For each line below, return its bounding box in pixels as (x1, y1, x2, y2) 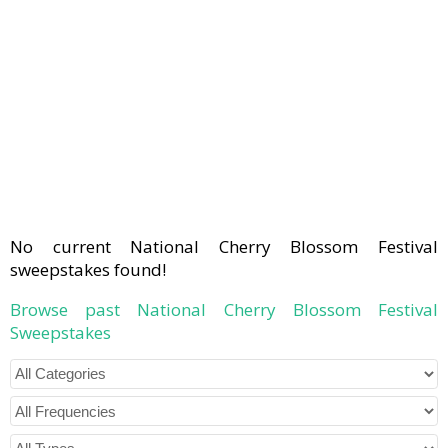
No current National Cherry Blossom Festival (10, 234, 438, 258)
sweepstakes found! (10, 257, 166, 281)
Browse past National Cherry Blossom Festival (10, 297, 438, 321)
